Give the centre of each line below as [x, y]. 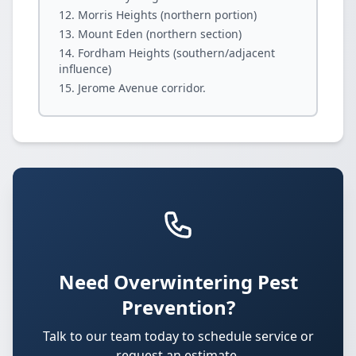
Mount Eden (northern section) [160, 34]
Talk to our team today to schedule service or [178, 336]
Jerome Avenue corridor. [142, 88]
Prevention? [178, 307]
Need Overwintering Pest [178, 282]
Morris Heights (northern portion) [167, 15]
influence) [85, 69]
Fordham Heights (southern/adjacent [176, 53]
